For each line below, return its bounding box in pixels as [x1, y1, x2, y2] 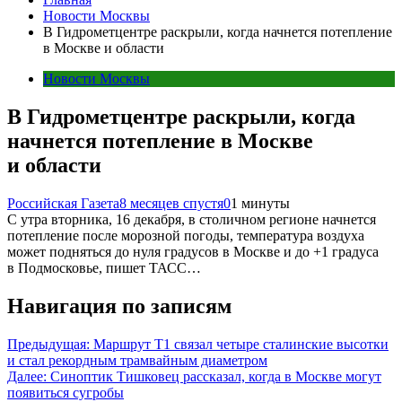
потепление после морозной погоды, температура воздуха [7, 227, 364, 243]
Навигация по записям [7, 293, 232, 318]
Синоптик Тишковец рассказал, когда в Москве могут [50, 368, 381, 384]
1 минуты [231, 195, 290, 211]
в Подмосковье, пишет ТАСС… [7, 259, 201, 275]
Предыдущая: [7, 336, 90, 352]
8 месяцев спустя [119, 195, 223, 211]
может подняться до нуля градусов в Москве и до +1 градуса [7, 243, 379, 259]
